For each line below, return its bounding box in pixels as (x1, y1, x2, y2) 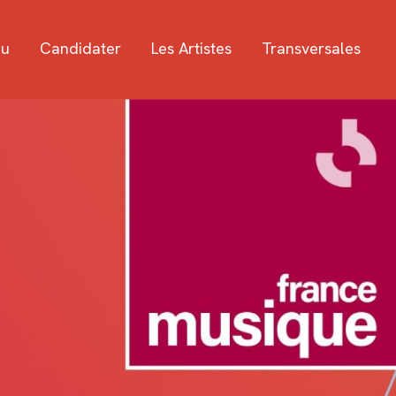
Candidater (40, 38, 121, 58)
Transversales (262, 38, 361, 58)
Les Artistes (151, 38, 232, 58)
